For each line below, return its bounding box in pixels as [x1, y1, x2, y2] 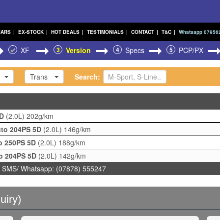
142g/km [59, 151, 86, 161]
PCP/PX [179, 45, 203, 55]
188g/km [58, 137, 85, 147]
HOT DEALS [51, 28, 80, 35]
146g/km [64, 124, 91, 134]
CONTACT [131, 28, 154, 35]
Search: [75, 71, 100, 82]
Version [66, 45, 91, 55]
